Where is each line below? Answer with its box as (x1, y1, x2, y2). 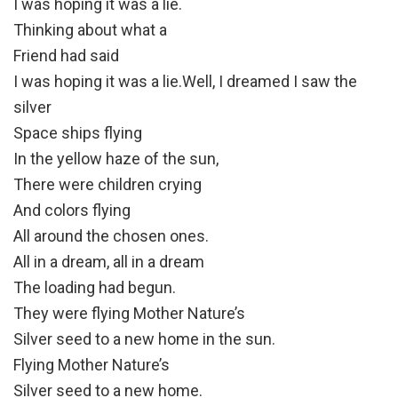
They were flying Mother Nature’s (13, 304, 245, 323)
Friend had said (13, 46, 119, 66)
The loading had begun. (13, 278, 176, 298)
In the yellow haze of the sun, (13, 149, 219, 169)
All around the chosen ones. (13, 227, 209, 246)
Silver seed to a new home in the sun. (13, 330, 275, 349)
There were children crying (13, 175, 202, 195)
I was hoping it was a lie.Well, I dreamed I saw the (13, 72, 357, 92)
